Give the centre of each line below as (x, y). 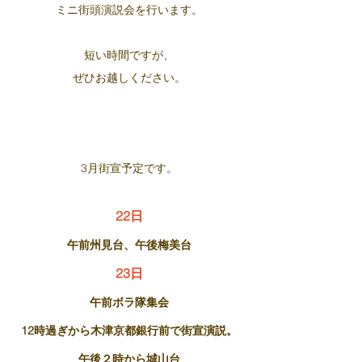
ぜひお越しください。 (129, 78)
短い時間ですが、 (129, 55)
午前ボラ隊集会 (129, 302)
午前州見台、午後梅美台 (129, 245)
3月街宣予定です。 (129, 168)
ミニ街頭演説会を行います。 (129, 10)
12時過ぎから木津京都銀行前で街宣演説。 (129, 330)
